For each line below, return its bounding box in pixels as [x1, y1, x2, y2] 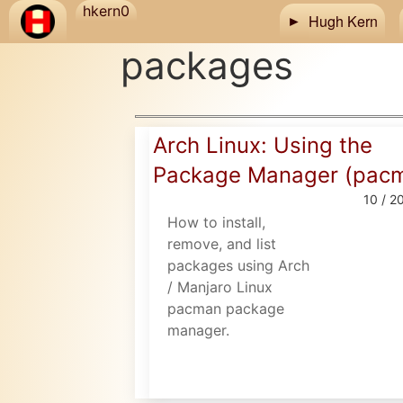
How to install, [167, 213, 266, 231]
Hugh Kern [309, 11, 378, 31]
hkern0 [83, 2, 130, 20]
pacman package [167, 300, 285, 318]
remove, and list [167, 235, 277, 253]
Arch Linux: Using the [153, 132, 373, 158]
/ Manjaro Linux [167, 278, 273, 296]
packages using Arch [167, 256, 310, 274]
